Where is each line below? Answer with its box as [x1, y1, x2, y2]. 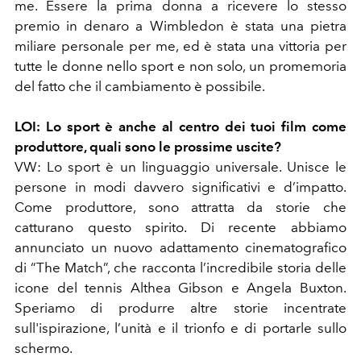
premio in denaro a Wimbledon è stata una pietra [15, 18, 346, 35]
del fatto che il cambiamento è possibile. [15, 78, 265, 95]
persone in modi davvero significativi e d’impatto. [15, 179, 346, 196]
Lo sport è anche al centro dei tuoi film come [40, 118, 346, 135]
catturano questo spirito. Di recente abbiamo [15, 219, 346, 236]
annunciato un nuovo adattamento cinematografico [15, 239, 346, 256]
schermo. [15, 340, 73, 357]
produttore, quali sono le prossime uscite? [15, 139, 281, 156]
